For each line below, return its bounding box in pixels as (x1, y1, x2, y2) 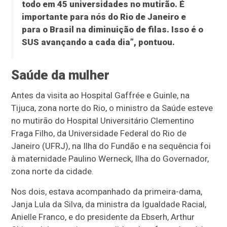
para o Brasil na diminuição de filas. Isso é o (21, 24, 203, 34)
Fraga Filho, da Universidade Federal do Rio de (11, 128, 187, 138)
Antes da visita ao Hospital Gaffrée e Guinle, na (11, 90, 190, 100)
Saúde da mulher (11, 67, 110, 83)
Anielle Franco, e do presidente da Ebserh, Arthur (11, 211, 195, 222)
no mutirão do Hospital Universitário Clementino (11, 115, 195, 126)
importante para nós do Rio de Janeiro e (21, 11, 186, 22)
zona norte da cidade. (11, 166, 94, 176)
